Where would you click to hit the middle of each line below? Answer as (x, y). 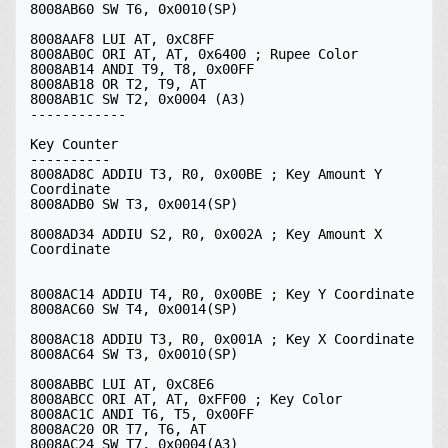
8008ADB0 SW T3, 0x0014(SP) (134, 204)
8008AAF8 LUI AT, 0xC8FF (122, 39)
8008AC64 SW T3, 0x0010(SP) (134, 354)
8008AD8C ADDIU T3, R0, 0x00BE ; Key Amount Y (206, 174)
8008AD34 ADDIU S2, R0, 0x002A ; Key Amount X (206, 234)
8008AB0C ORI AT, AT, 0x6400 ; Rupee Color (194, 54)
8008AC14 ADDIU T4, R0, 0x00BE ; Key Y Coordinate (222, 294)
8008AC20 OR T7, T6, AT (118, 429)
